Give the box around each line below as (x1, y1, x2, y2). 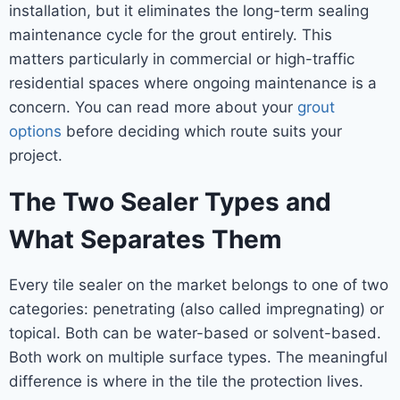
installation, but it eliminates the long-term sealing (9, 2, 369, 20)
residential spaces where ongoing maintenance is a (9, 74, 377, 92)
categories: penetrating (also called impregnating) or (9, 300, 384, 318)
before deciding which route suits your (62, 122, 342, 140)
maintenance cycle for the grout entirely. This (9, 26, 332, 44)
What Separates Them (9, 224, 282, 254)
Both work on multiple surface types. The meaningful (9, 348, 387, 366)
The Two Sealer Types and (9, 187, 331, 217)
